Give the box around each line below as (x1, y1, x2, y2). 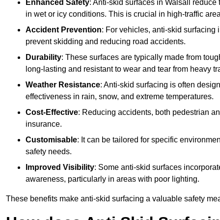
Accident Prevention (26, 26, 102, 34)
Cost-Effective (26, 108, 78, 117)
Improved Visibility (26, 163, 94, 172)
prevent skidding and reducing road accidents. (26, 37, 186, 46)
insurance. (26, 120, 62, 129)
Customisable (26, 136, 77, 144)
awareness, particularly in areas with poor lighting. (26, 175, 199, 184)
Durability (26, 53, 61, 62)
